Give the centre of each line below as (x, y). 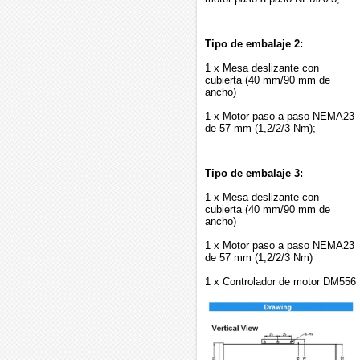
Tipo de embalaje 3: (254, 174)
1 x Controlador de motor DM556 (280, 282)
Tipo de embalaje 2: (254, 44)
